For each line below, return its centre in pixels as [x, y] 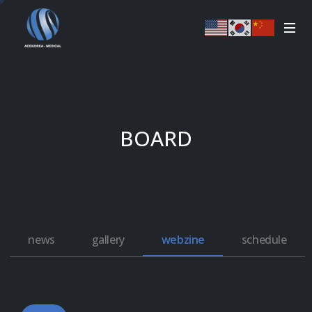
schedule [264, 239]
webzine [183, 239]
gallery [108, 239]
